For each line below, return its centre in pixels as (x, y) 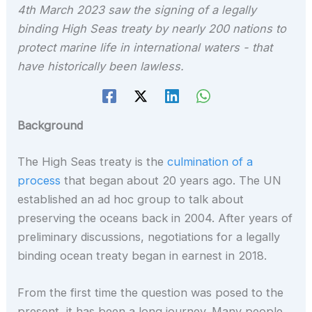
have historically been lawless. (101, 66)
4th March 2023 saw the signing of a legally (137, 9)
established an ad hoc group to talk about (131, 199)
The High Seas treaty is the (93, 161)
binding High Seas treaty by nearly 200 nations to (152, 28)
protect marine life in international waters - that (145, 47)
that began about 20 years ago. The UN (171, 180)
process (39, 180)
